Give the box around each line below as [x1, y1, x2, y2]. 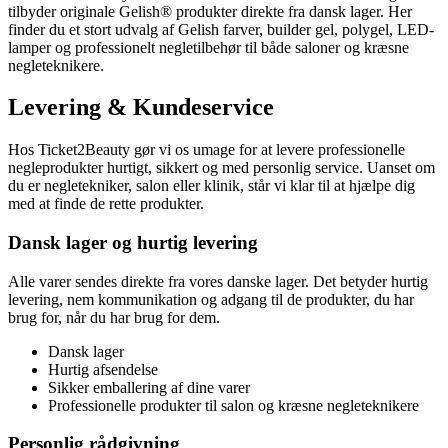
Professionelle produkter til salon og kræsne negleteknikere [48, 396, 419, 414]
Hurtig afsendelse [48, 360, 158, 378]
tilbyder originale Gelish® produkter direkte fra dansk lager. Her [8, 2, 412, 20]
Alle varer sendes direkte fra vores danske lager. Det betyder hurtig [8, 272, 428, 290]
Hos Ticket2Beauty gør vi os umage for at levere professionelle [8, 141, 405, 159]
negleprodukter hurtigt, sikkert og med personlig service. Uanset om [8, 159, 435, 177]
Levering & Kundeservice [8, 94, 274, 121]
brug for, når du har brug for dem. [8, 308, 220, 326]
